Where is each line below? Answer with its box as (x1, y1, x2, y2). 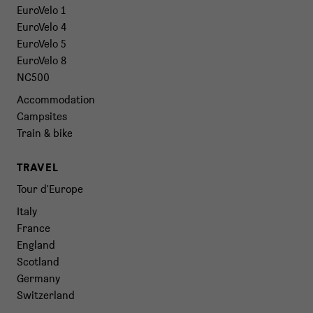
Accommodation (17, 93, 95, 106)
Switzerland (17, 289, 75, 302)
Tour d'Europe (17, 182, 83, 196)
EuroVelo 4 (17, 20, 66, 34)
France (17, 221, 50, 235)
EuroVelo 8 (17, 54, 66, 67)
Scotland (17, 255, 59, 268)
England (17, 238, 55, 252)
